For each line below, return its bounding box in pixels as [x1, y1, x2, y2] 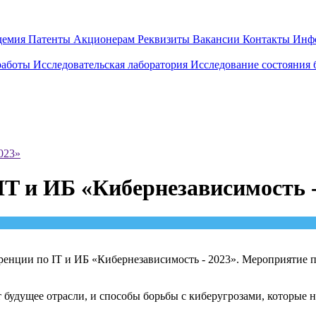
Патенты [28, 33, 73, 45]
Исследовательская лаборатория [33, 59, 190, 71]
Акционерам [73, 33, 138, 45]
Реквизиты [138, 33, 193, 45]
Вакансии [193, 33, 243, 45]
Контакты [243, 33, 293, 45]
